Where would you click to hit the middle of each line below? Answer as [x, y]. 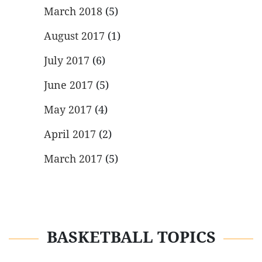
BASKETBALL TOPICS [131, 237]
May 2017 [68, 110]
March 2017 [73, 159]
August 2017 [74, 36]
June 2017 [68, 85]
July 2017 [67, 61]
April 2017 [70, 135]
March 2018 [73, 12]
